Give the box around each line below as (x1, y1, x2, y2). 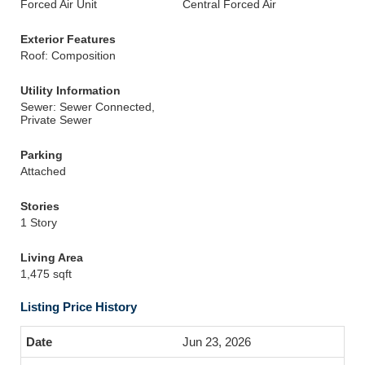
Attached (20, 165, 66, 178)
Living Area (20, 251, 83, 264)
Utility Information (20, 84, 121, 97)
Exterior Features (20, 33, 116, 46)
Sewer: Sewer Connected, (20, 100, 155, 113)
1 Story (20, 216, 57, 229)
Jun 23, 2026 (182, 335, 251, 349)
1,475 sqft (20, 267, 72, 280)
